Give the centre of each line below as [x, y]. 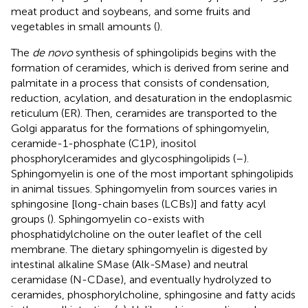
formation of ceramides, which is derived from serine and [150, 67]
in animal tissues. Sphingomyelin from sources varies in [144, 188]
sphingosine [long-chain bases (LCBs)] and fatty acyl [139, 203]
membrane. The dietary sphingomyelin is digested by [139, 249]
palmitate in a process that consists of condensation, [140, 82]
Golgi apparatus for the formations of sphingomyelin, [140, 128]
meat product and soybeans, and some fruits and [131, 11]
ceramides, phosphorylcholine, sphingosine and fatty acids [153, 294]
